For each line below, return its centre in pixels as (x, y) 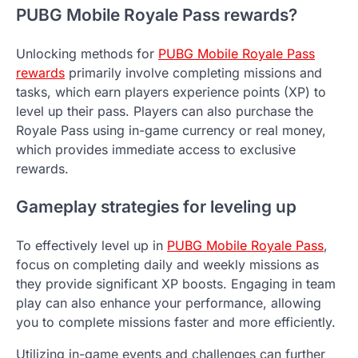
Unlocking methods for (87, 53)
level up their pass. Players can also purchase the (165, 111)
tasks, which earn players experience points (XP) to (171, 91)
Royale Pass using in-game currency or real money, (171, 130)
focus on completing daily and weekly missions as (167, 265)
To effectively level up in (91, 246)
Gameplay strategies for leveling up (156, 207)
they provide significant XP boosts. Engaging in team (176, 284)
